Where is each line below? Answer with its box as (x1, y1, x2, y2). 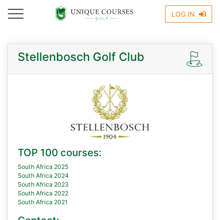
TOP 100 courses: (18, 146, 102, 159)
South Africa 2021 (18, 198, 68, 206)
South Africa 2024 (18, 172, 69, 179)
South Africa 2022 (18, 190, 68, 197)
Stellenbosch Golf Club (18, 50, 144, 64)
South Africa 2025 (18, 163, 69, 170)
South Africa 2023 (18, 181, 69, 188)
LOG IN (171, 9, 197, 18)
